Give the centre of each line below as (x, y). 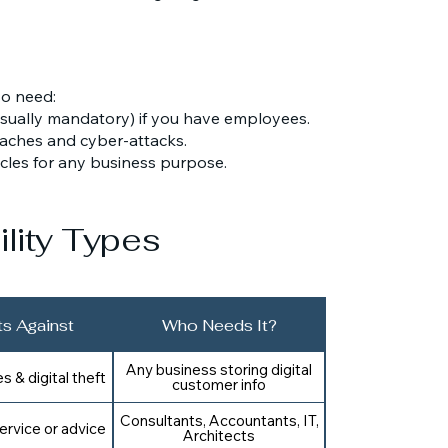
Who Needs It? (219, 325)
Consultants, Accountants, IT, (219, 420)
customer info (219, 384)
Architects (219, 435)
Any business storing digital (219, 369)
